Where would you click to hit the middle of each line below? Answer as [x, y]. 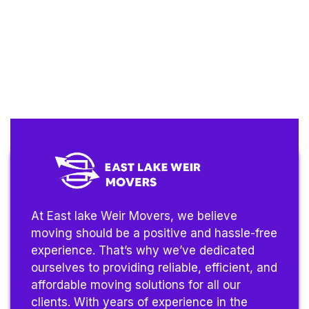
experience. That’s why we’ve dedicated [143, 251]
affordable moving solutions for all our [136, 285]
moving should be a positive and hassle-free [154, 233]
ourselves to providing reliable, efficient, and [154, 268]
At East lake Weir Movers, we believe [134, 216]
